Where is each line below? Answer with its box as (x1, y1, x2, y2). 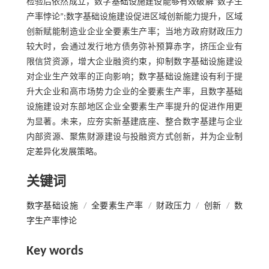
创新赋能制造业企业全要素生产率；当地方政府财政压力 (26, 27, 243, 37)
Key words (26, 244, 83, 258)
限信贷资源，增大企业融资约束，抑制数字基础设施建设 (26, 57, 243, 67)
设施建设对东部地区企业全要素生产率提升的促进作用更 (26, 102, 243, 112)
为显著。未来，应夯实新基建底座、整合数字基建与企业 (26, 117, 243, 127)
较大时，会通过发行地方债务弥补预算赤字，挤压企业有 (26, 42, 243, 52)
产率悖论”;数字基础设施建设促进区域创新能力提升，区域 (26, 12, 243, 22)
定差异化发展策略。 (26, 147, 102, 157)
